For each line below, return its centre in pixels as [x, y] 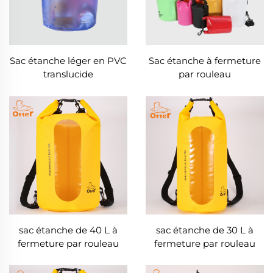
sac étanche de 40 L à [68, 230]
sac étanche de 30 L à [205, 230]
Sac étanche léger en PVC [68, 61]
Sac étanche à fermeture [205, 61]
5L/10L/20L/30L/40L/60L [205, 88]
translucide [68, 74]
